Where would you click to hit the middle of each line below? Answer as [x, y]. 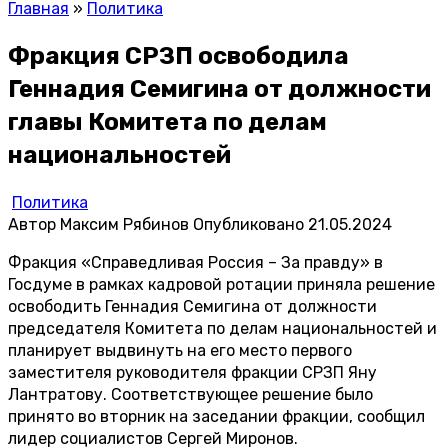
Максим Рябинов [124, 224]
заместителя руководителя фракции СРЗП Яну [192, 372]
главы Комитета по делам [167, 121]
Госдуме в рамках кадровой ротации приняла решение [221, 284]
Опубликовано [248, 224]
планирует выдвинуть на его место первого [180, 350]
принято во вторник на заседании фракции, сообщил [216, 416]
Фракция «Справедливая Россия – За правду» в [195, 262]
